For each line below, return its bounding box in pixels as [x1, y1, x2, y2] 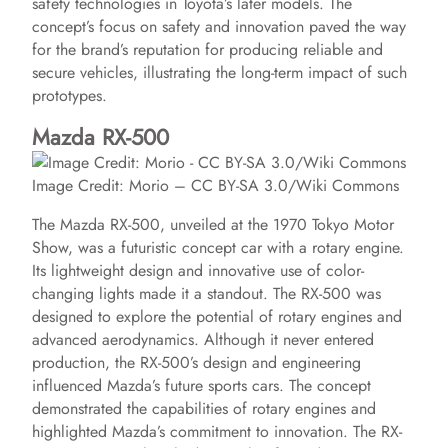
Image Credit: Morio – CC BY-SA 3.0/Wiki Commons [32, 174, 399, 197]
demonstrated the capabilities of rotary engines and [32, 397, 376, 420]
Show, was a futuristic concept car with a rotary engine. [32, 236, 404, 259]
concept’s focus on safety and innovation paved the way [32, 15, 406, 38]
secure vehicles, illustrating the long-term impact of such [32, 61, 407, 84]
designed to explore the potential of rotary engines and [32, 305, 402, 328]
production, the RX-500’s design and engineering [32, 351, 361, 374]
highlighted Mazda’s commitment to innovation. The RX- [32, 420, 402, 443]
